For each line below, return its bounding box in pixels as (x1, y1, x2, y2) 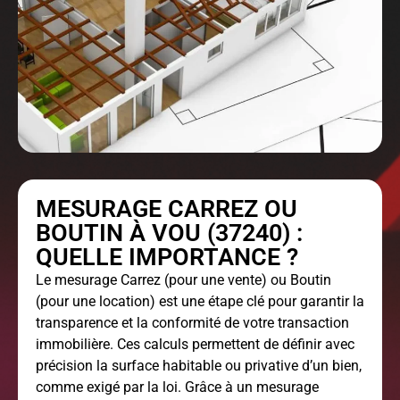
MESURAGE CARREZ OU (36, 195, 297, 224)
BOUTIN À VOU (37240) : (36, 219, 303, 248)
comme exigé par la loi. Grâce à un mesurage (36, 379, 319, 396)
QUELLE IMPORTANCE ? (36, 243, 298, 272)
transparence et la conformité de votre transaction (36, 314, 349, 332)
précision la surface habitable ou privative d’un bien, (36, 357, 362, 375)
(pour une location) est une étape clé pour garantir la (36, 293, 364, 311)
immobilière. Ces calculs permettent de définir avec (36, 336, 354, 354)
